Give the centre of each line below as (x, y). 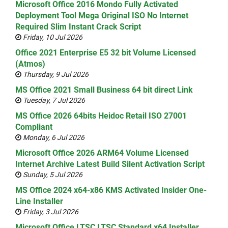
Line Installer (39, 201)
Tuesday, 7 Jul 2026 (53, 100)
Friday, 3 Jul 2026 (50, 212)
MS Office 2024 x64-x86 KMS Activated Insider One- (111, 190)
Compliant (34, 127)
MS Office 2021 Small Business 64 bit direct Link (104, 90)
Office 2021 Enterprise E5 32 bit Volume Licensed (106, 53)
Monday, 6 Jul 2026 (53, 137)
